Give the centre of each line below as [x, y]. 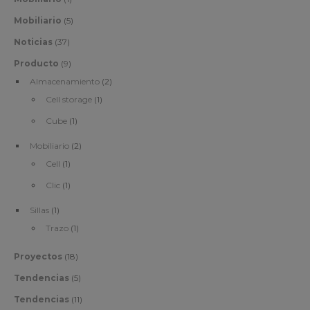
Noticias [33, 42]
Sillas [39, 210]
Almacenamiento [65, 82]
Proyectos [38, 257]
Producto [36, 64]
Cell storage [69, 100]
